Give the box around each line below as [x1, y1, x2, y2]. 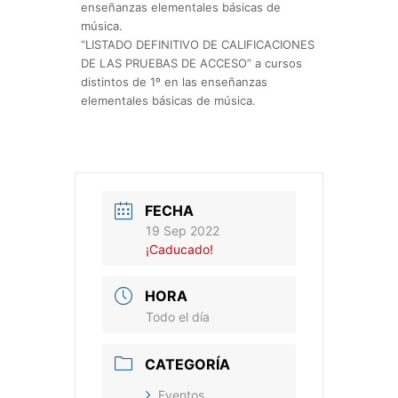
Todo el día [146, 309, 210, 325]
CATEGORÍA [145, 354, 230, 373]
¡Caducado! [146, 242, 213, 258]
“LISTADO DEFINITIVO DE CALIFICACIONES [81, 37, 314, 52]
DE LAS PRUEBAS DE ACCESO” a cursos [81, 56, 302, 70]
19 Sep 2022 [146, 223, 219, 239]
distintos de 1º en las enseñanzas [81, 75, 267, 89]
